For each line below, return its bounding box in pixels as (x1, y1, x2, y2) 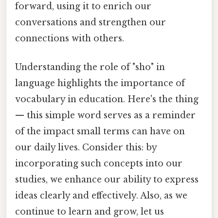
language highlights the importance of (15, 77, 185, 89)
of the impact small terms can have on (15, 126, 185, 137)
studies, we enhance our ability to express (15, 174, 199, 185)
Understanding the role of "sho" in (15, 61, 165, 73)
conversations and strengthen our (15, 17, 166, 28)
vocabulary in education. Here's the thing (15, 93, 199, 105)
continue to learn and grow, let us (15, 206, 164, 217)
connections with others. (15, 33, 124, 44)
